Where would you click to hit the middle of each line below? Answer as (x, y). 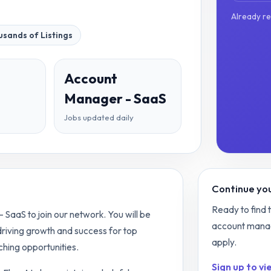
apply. (224, 242)
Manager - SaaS (116, 99)
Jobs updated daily (99, 118)
